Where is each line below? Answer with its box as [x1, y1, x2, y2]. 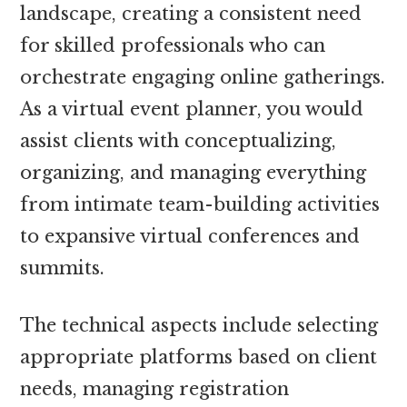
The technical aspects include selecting [20, 313, 379, 336]
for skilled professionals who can [20, 34, 326, 56]
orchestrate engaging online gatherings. [20, 65, 386, 88]
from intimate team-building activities [20, 193, 381, 215]
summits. [20, 256, 105, 279]
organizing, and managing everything [20, 161, 367, 184]
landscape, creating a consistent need [20, 2, 362, 25]
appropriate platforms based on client [20, 345, 378, 368]
